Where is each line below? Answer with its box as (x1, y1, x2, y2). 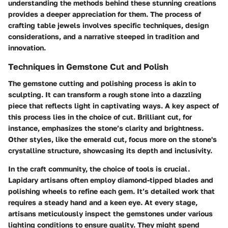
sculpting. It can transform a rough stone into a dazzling (8, 90, 202, 99)
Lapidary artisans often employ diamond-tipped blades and (8, 175, 213, 184)
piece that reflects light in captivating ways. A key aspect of (8, 101, 219, 110)
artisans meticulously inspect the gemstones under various (8, 209, 213, 218)
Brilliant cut (137, 112, 179, 121)
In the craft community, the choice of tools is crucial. (8, 164, 190, 173)
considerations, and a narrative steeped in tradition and (8, 32, 199, 41)
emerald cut (83, 134, 125, 144)
